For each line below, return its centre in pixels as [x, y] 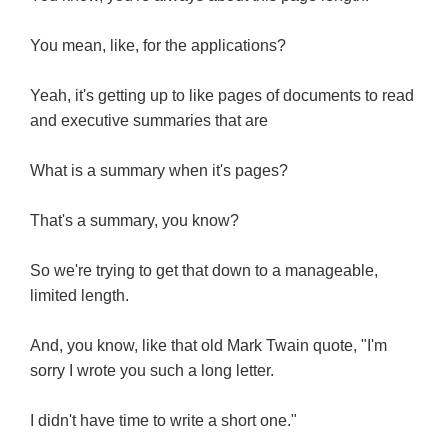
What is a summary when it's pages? [159, 171]
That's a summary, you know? [134, 221]
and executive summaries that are [151, 121]
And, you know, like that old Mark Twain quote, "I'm [208, 346]
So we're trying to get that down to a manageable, [204, 271]
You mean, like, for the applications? [158, 46]
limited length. [79, 296]
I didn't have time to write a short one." [163, 421]
